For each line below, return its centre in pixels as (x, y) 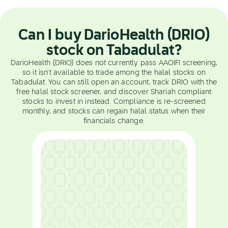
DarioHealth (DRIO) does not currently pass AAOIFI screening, (114, 63)
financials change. (114, 121)
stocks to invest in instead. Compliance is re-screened (114, 102)
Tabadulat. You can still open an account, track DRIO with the (114, 82)
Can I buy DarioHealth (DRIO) (114, 36)
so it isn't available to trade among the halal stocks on (114, 73)
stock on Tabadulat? (114, 51)
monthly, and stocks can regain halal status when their (114, 111)
